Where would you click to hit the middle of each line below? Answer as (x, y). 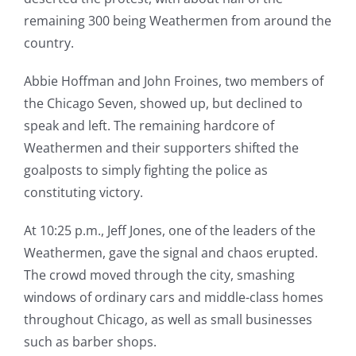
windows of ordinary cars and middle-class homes (173, 298)
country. (48, 43)
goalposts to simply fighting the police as (145, 170)
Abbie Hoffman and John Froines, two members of (173, 81)
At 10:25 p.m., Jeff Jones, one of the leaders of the (169, 231)
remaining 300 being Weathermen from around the (177, 21)
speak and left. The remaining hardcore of (149, 126)
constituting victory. (83, 193)
